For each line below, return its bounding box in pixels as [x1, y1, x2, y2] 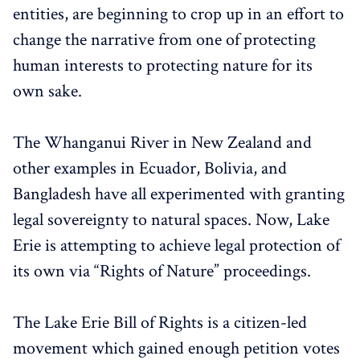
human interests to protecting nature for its [13, 53, 313, 77]
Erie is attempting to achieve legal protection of [13, 233, 340, 257]
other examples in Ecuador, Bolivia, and [13, 156, 287, 180]
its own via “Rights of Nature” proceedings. [13, 259, 315, 283]
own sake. [13, 79, 86, 103]
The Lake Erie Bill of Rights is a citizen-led [13, 310, 307, 334]
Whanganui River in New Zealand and [44, 130, 312, 154]
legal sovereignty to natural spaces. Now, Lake [13, 207, 329, 231]
